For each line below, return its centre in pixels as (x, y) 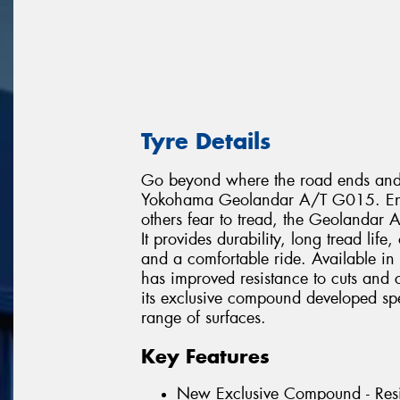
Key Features (205, 356)
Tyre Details (206, 141)
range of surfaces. (204, 318)
